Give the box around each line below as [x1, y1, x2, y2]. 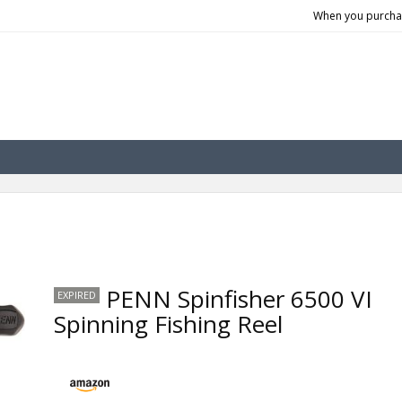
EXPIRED [57, 287, 96, 301]
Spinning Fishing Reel [53, 307, 283, 340]
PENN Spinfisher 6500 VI [105, 282, 372, 315]
